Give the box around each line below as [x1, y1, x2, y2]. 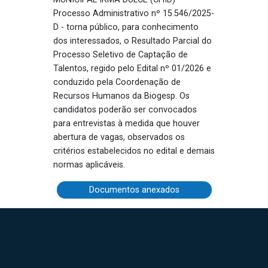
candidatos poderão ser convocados [53, 104, 197, 115]
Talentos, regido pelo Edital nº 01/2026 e [53, 63, 211, 74]
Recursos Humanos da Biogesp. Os [53, 90, 190, 101]
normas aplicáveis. [53, 159, 125, 170]
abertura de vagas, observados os [53, 132, 185, 142]
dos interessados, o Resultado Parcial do [53, 35, 212, 46]
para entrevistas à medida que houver [53, 118, 200, 129]
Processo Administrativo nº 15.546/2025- [53, 8, 214, 19]
